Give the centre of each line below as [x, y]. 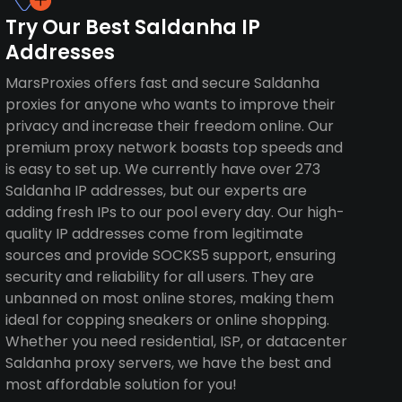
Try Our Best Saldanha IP [133, 27]
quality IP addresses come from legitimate [155, 234]
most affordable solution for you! [122, 385]
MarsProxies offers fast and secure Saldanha [163, 83]
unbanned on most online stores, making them [170, 298]
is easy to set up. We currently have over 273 [163, 169]
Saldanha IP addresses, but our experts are [157, 191]
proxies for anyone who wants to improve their [171, 105]
